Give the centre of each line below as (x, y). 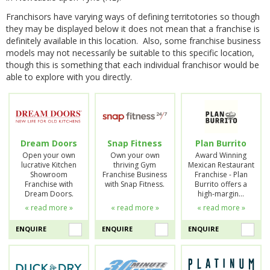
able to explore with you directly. (69, 77)
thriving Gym (135, 165)
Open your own (49, 155)
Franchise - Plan (221, 174)
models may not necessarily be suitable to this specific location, (130, 52)
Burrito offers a (221, 184)
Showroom (49, 174)
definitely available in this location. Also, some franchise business (133, 40)
